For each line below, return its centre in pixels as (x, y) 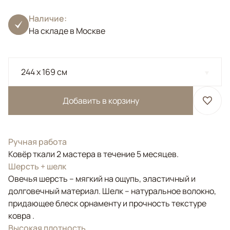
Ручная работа (37, 142)
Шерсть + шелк (37, 166)
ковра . (21, 216)
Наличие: (48, 18)
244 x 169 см (44, 72)
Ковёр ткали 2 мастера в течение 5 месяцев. (93, 154)
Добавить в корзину (101, 101)
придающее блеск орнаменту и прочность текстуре (107, 203)
